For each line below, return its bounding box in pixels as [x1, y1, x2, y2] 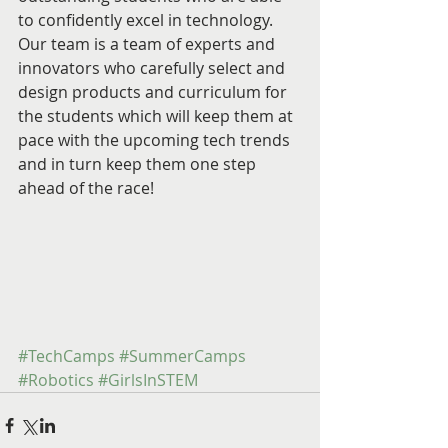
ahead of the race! [18, 176, 158, 199]
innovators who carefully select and [18, 56, 289, 79]
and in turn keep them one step [18, 152, 260, 175]
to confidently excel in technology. [18, 8, 277, 31]
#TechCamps [18, 344, 115, 367]
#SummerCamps [119, 344, 246, 367]
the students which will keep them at [18, 104, 297, 127]
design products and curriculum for [18, 80, 291, 103]
